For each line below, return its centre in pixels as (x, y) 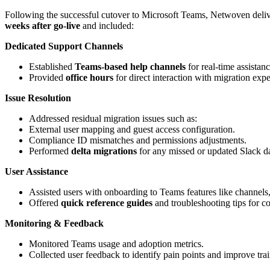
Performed (50, 151)
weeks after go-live (42, 26)
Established (52, 67)
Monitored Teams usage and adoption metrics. (116, 244)
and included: (107, 26)
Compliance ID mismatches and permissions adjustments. (138, 140)
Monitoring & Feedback (54, 224)
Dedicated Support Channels (65, 46)
